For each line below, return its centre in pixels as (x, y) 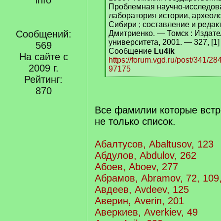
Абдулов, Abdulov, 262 (146, 155)
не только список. (135, 121)
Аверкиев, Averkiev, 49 (146, 212)
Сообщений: (43, 34)
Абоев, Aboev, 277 (136, 167)
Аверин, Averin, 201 (139, 201)
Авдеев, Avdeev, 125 (142, 189)
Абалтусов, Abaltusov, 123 (154, 144)
